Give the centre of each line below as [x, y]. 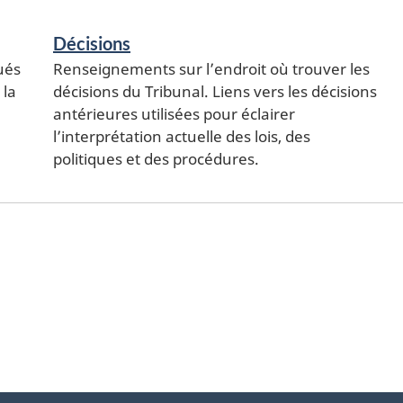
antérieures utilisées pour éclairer [174, 113]
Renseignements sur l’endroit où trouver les [211, 68]
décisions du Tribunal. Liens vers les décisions [215, 91]
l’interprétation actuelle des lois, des [182, 136]
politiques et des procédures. [156, 158]
